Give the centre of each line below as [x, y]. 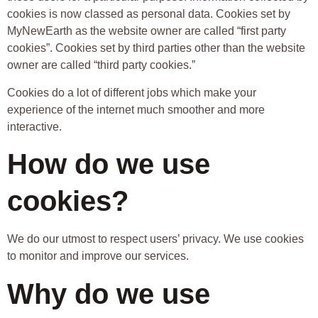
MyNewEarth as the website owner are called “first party [147, 31]
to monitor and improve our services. [99, 256]
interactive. [36, 126]
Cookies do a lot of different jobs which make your [132, 92]
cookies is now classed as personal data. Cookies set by [149, 14]
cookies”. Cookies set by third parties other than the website [156, 48]
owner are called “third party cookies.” [101, 65]
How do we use [109, 164]
